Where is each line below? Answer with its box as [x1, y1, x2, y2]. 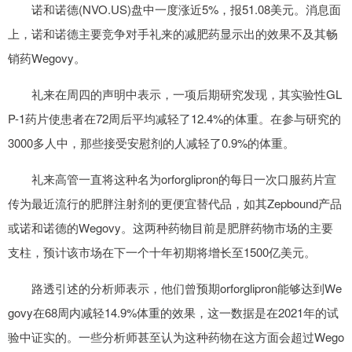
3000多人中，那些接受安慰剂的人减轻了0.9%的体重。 [8, 134, 295, 152]
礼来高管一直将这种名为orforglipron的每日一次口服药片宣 [31, 170, 336, 188]
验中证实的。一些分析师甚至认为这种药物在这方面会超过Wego [8, 328, 344, 346]
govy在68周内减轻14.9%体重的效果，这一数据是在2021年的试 [8, 304, 339, 321]
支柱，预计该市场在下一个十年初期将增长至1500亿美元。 [8, 244, 316, 261]
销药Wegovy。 [8, 49, 86, 67]
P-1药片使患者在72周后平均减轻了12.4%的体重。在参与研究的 [8, 110, 341, 127]
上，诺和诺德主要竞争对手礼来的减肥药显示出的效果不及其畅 [8, 25, 338, 42]
